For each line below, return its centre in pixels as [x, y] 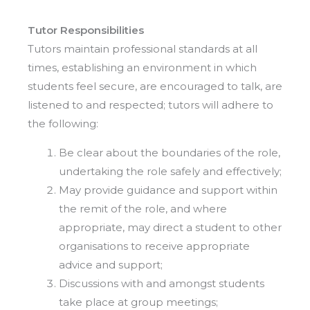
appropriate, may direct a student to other [170, 228]
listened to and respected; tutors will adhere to [151, 105]
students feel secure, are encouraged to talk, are [155, 86]
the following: [63, 124]
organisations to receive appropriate [154, 246]
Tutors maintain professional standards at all [143, 49]
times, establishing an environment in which [142, 68]
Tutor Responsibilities [86, 30]
